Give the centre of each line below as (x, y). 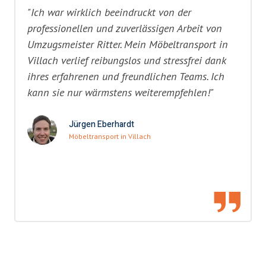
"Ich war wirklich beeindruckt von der (109, 12)
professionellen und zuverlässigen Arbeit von (125, 28)
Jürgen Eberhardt (102, 125)
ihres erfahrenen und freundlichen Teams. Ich (126, 76)
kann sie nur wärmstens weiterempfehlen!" (121, 92)
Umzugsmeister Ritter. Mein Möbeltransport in (128, 44)
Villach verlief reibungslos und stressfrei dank (127, 60)
